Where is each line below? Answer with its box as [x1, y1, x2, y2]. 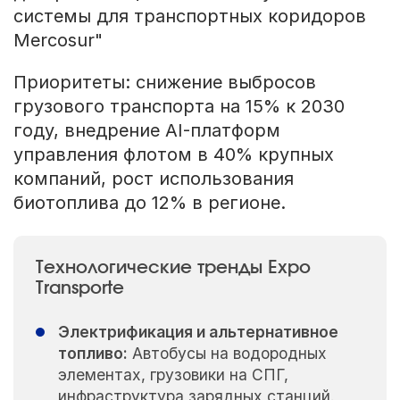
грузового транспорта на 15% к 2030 [12, 95, 345, 117]
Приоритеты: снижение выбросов [12, 71, 316, 93]
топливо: [57, 343, 128, 362]
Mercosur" [12, 29, 103, 51]
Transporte [35, 279, 124, 298]
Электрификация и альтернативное [57, 321, 338, 341]
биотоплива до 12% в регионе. [12, 191, 286, 213]
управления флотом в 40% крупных [12, 143, 334, 165]
